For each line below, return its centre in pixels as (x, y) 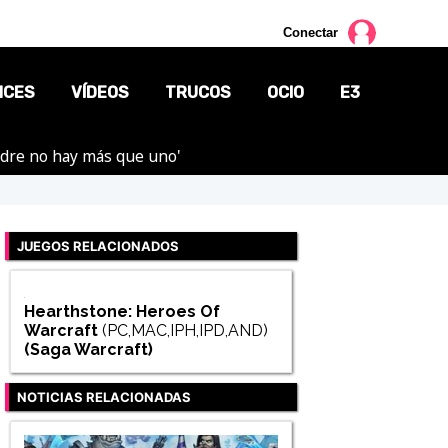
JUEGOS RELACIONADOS (98, 245)
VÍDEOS (100, 92)
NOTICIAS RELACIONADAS (104, 397)
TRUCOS (198, 92)
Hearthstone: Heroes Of (121, 312)
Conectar (310, 33)
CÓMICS (285, 250)
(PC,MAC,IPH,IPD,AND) (184, 331)
